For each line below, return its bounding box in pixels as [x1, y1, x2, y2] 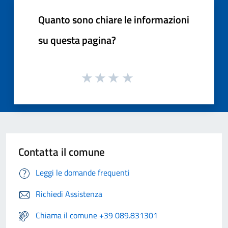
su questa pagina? [38, 32, 116, 48]
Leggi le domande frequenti [36, 166, 130, 179]
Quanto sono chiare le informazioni [38, 11, 189, 27]
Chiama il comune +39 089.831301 [36, 209, 158, 222]
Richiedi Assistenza [36, 188, 102, 201]
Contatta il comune [18, 144, 105, 160]
